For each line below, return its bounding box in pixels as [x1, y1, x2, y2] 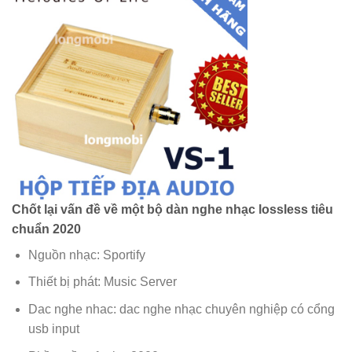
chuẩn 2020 [12, 222, 81, 236]
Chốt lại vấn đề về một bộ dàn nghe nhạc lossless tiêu [12, 202, 333, 216]
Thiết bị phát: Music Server [27, 275, 177, 289]
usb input [27, 321, 79, 335]
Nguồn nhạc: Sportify [27, 247, 145, 262]
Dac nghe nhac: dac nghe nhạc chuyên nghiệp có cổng [27, 302, 335, 316]
